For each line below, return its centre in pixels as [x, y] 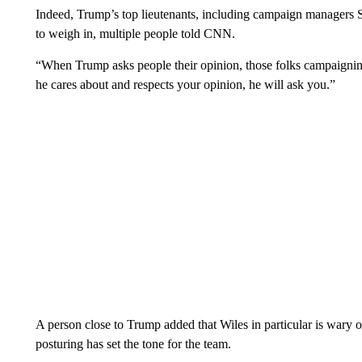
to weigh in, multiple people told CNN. [135, 34]
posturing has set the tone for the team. [133, 344]
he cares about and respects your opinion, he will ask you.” [185, 84]
